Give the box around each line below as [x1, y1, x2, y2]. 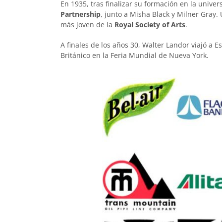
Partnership [60, 9, 101, 19]
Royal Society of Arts [114, 20, 185, 30]
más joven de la [60, 20, 114, 30]
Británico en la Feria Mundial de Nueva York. [60, 51, 209, 60]
